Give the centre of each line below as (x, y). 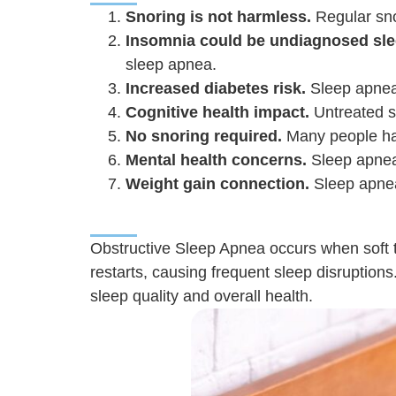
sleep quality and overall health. (202, 297)
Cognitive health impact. (217, 113)
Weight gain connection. (217, 184)
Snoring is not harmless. (218, 17)
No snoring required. (204, 137)
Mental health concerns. (216, 160)
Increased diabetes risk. (216, 89)
